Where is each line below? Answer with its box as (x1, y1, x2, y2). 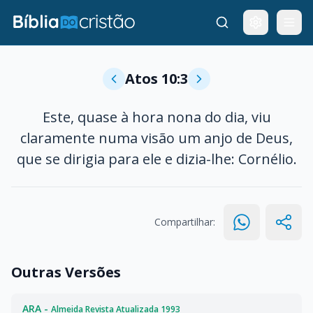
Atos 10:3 (125, 69, 188, 88)
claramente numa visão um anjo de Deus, (20, 129, 293, 147)
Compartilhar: (154, 215, 215, 228)
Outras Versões (11, 263, 121, 282)
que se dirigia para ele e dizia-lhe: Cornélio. (16, 150, 297, 168)
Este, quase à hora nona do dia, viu (42, 108, 271, 126)
